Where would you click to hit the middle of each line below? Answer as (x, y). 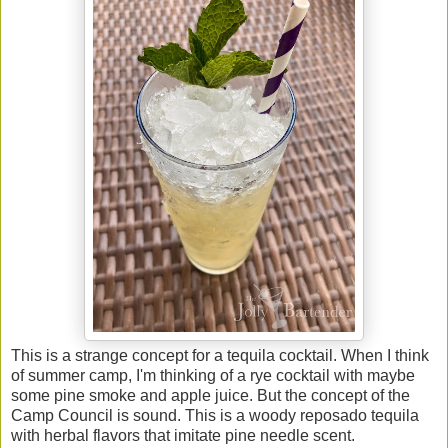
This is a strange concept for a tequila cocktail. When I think (220, 355)
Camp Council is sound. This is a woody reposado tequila (215, 415)
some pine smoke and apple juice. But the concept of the (210, 395)
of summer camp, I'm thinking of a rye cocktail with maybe (213, 375)
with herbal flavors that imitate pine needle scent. (185, 435)
